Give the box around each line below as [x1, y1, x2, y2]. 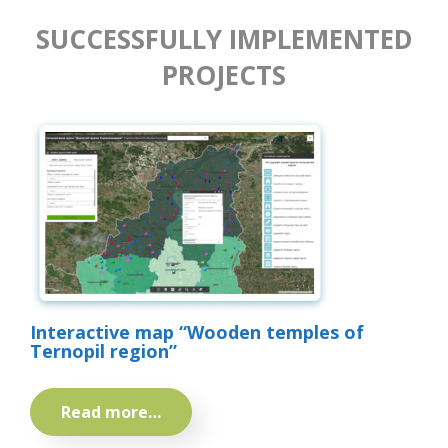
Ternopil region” [30, 339, 177, 364]
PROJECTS [162, 57, 286, 94]
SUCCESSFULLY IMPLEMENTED [35, 21, 413, 58]
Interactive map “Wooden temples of [30, 320, 364, 345]
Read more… [61, 401, 161, 424]
